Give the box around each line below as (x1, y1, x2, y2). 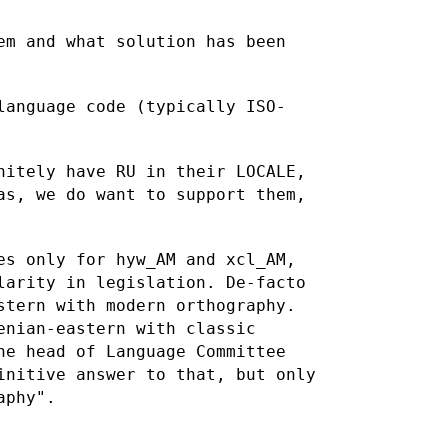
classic (186, 318, 256, 338)
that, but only (176, 364, 316, 384)
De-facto (226, 272, 306, 292)
